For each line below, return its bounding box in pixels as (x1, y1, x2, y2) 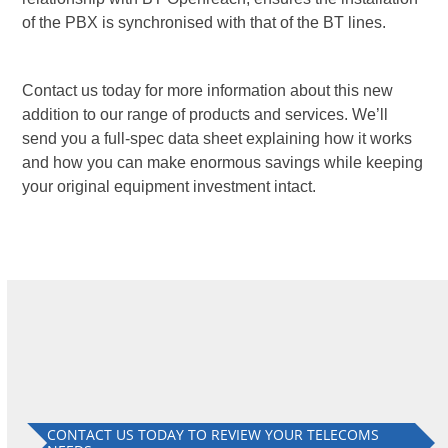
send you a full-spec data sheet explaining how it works (22, 129, 413, 147)
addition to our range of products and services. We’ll (22, 105, 389, 123)
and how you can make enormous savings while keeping (22, 153, 424, 171)
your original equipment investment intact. (22, 177, 317, 195)
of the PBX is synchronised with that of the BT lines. (22, 13, 387, 31)
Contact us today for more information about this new (22, 81, 394, 99)
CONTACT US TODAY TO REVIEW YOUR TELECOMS (47, 424, 380, 444)
